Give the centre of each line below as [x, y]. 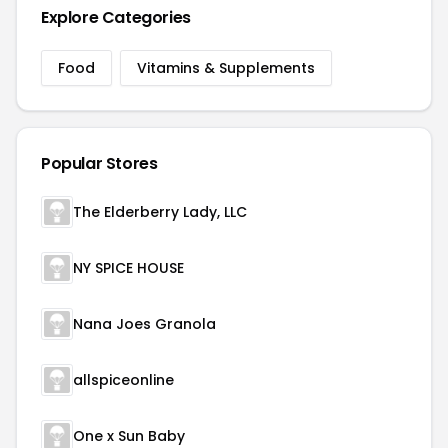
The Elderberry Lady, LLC [160, 212]
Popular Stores [99, 163]
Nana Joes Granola [144, 324]
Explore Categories [116, 17]
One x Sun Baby [129, 436]
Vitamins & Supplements [226, 68]
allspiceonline [123, 380]
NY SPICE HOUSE [128, 268]
